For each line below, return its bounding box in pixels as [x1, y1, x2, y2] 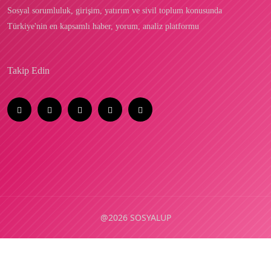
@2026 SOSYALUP [100, 211, 171, 223]
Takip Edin [7, 65, 50, 76]
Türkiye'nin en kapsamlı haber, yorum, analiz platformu [7, 21, 199, 31]
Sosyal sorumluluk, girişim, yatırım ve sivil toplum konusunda [7, 5, 222, 15]
